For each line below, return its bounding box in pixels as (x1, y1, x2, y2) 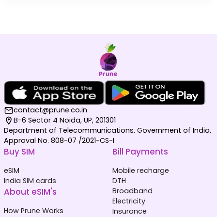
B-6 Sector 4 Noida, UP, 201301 (14, 115, 116, 125)
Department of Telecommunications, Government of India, (4, 125, 211, 136)
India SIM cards (4, 176, 56, 186)
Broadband (112, 186, 153, 196)
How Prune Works (4, 206, 63, 216)
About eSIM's (4, 186, 57, 198)
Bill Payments (112, 146, 168, 158)
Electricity (112, 196, 145, 206)
